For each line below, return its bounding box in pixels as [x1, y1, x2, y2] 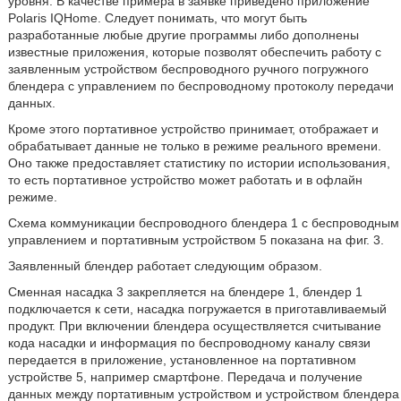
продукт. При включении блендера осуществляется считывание [7, 319, 381, 333]
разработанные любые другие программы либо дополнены [7, 28, 359, 42]
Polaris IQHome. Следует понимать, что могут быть [7, 11, 307, 25]
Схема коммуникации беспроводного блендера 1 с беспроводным [7, 216, 399, 230]
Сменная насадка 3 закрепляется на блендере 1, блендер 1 [7, 285, 363, 299]
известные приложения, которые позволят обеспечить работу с [7, 45, 381, 59]
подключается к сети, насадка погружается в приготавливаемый [7, 302, 387, 316]
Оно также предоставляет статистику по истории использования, [7, 156, 390, 170]
